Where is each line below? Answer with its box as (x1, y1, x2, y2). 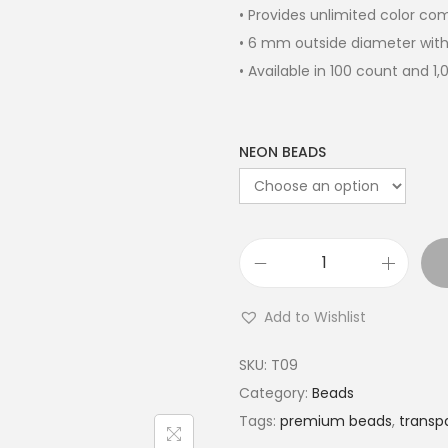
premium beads (280, 411, 392, 431)
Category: (239, 383, 312, 403)
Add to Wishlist (264, 307, 366, 327)
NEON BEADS (239, 142, 326, 162)
